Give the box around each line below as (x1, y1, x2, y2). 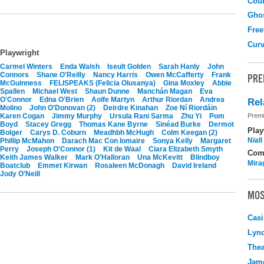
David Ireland (172, 161, 216, 170)
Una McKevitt (137, 153, 183, 161)
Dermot (209, 120, 234, 128)
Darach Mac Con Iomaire (62, 136, 145, 145)
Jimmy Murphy (52, 111, 102, 120)
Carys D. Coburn (30, 128, 86, 137)
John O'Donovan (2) (29, 103, 95, 112)
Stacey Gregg (25, 120, 71, 128)
